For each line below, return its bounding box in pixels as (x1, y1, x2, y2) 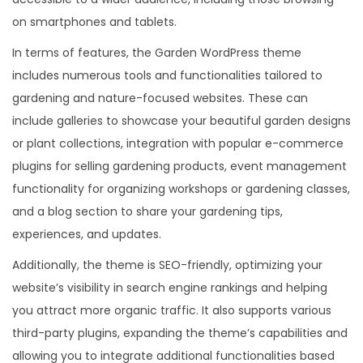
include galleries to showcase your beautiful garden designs (12, 113, 351, 130)
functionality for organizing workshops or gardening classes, (12, 181, 350, 198)
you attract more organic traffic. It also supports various (12, 302, 331, 319)
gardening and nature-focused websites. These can (12, 90, 308, 107)
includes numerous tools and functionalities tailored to (12, 67, 322, 84)
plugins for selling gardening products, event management (12, 158, 347, 175)
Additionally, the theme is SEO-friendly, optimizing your (12, 257, 322, 274)
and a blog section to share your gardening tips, (12, 203, 283, 220)
